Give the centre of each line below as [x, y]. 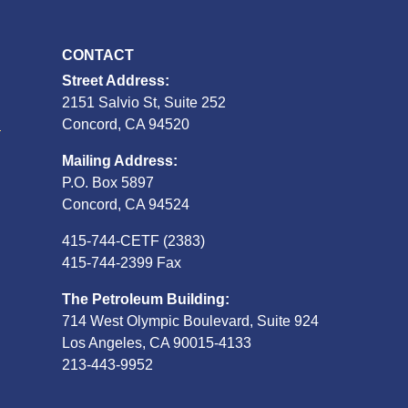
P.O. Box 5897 [108, 182]
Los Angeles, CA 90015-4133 [157, 342]
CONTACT [98, 55]
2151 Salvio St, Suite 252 [144, 102]
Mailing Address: [120, 160]
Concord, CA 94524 [126, 204]
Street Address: [116, 80]
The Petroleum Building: [146, 299]
